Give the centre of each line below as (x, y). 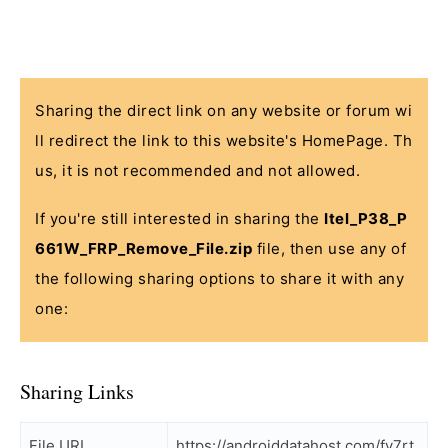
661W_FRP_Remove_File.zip (143, 248)
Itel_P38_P (365, 218)
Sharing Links (77, 391)
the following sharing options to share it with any (219, 278)
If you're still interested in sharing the (179, 218)
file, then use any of (329, 248)
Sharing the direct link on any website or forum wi (223, 110)
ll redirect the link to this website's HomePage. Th (224, 140)
